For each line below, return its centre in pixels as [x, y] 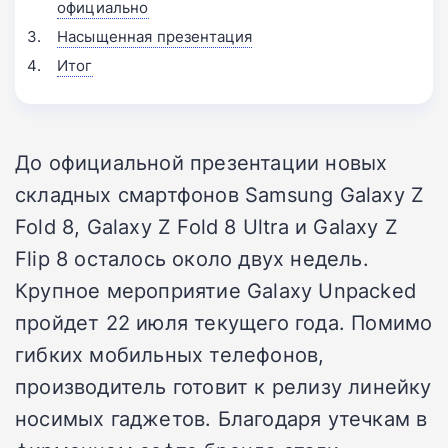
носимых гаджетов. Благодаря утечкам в [221, 418]
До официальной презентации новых [201, 162]
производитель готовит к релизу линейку [223, 386]
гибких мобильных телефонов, [170, 354]
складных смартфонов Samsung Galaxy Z [220, 194]
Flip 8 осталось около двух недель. [192, 258]
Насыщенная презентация [155, 37]
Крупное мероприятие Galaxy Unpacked [215, 290]
